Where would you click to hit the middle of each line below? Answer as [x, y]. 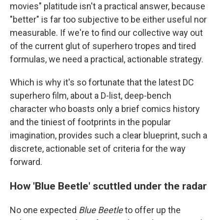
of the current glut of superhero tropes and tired [103, 46]
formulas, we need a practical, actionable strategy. [107, 59]
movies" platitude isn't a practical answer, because [108, 6]
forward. [26, 162]
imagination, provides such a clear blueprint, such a [109, 136]
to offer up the [152, 210]
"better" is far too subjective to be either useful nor [108, 20]
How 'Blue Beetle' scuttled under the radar [108, 186]
